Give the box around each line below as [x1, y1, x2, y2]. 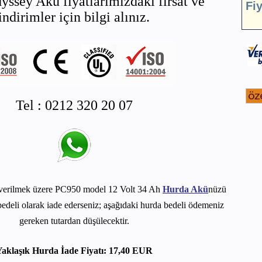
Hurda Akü [163, 184, 208, 194]
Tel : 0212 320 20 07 [15, 98, 133, 113]
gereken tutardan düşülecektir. [19, 216, 129, 226]
